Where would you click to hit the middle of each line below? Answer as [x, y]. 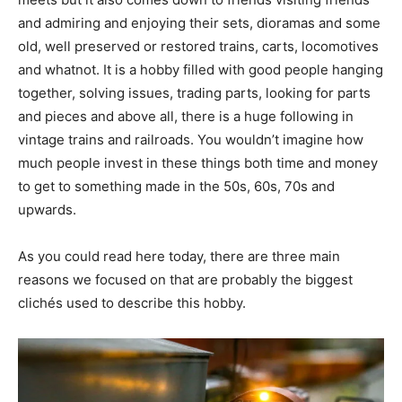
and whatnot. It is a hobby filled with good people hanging [201, 70]
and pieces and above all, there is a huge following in [186, 117]
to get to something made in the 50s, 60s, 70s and [176, 187]
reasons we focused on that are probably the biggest [185, 280]
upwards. [47, 210]
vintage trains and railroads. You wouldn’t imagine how [191, 140]
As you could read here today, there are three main [179, 257]
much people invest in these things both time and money [198, 163]
